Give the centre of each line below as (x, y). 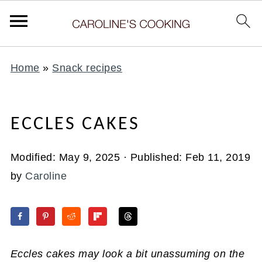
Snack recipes (87, 68)
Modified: (35, 157)
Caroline (46, 176)
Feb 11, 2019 (218, 157)
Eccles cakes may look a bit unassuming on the (127, 254)
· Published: (153, 157)
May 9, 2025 (89, 157)
